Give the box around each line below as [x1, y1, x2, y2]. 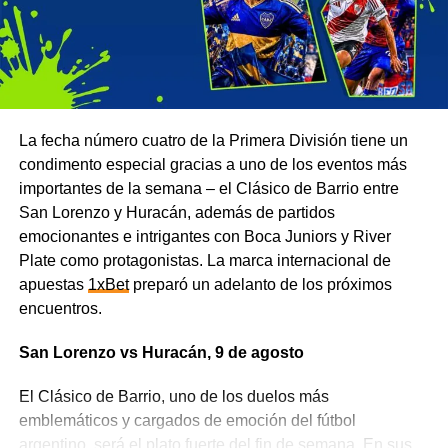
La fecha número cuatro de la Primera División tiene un [18, 131, 408, 149]
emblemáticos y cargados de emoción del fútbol [18, 411, 356, 429]
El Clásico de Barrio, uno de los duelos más [18, 387, 329, 405]
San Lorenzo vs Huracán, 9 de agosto [18, 343, 304, 361]
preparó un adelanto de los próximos [128, 275, 392, 293]
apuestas [18, 275, 88, 293]
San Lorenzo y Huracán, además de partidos [18, 203, 335, 221]
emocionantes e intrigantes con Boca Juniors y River [18, 227, 391, 245]
